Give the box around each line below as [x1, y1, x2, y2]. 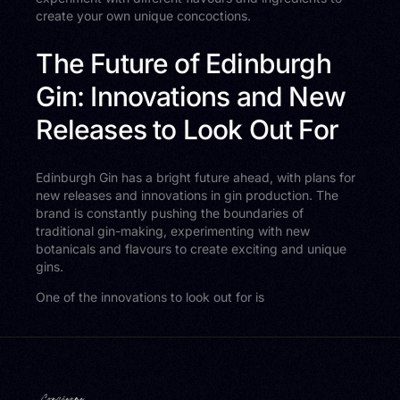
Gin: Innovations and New [36, 80, 346, 113]
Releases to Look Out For [36, 113, 338, 146]
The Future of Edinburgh [36, 47, 331, 80]
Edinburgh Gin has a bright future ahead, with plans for [36, 170, 356, 186]
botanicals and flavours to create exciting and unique [36, 241, 347, 257]
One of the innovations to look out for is [36, 289, 265, 305]
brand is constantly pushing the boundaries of [36, 205, 304, 221]
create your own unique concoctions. [36, 8, 252, 24]
